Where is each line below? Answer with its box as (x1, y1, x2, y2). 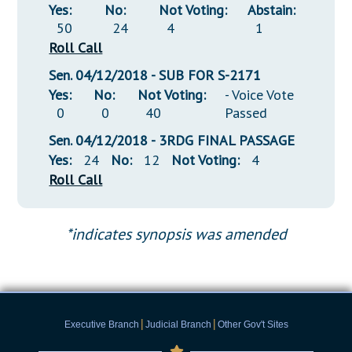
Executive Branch (64, 319, 139, 331)
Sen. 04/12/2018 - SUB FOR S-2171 (49, 66, 262, 85)
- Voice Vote (225, 86, 295, 104)
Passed (225, 104, 268, 123)
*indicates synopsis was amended (65, 224, 287, 245)
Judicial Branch (145, 319, 211, 331)
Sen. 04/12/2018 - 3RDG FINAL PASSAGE (49, 131, 295, 150)
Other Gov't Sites (217, 319, 288, 331)
